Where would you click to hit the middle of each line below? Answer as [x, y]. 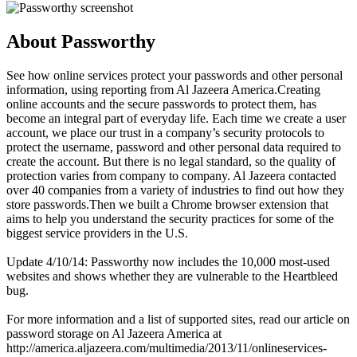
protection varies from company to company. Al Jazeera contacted [171, 175]
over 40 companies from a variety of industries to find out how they [175, 190]
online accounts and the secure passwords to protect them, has [161, 104]
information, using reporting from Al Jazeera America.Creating [163, 89]
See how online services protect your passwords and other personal [175, 75]
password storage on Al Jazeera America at [114, 333]
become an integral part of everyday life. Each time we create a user [176, 118]
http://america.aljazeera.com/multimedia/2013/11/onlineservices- [167, 347]
